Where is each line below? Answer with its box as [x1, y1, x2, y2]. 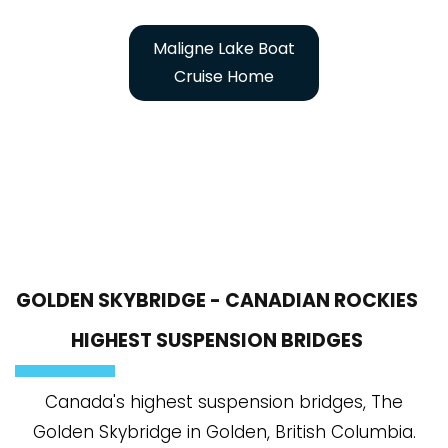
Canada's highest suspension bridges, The [45, 389, 403, 414]
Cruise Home [174, 64, 274, 88]
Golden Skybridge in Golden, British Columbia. [32, 419, 416, 444]
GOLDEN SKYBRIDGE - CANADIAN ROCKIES [15, 286, 418, 314]
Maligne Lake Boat [153, 36, 295, 60]
